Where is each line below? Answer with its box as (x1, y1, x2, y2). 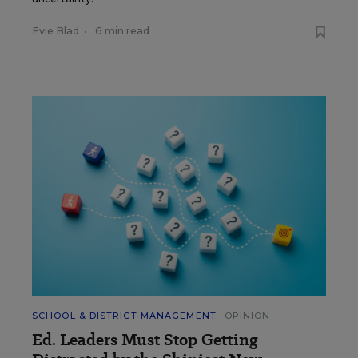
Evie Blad (32, 25, 79, 38)
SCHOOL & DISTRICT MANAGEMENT (32, 310, 217, 322)
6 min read (95, 25, 149, 38)
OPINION (224, 310, 271, 322)
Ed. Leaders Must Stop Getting (32, 328, 258, 352)
